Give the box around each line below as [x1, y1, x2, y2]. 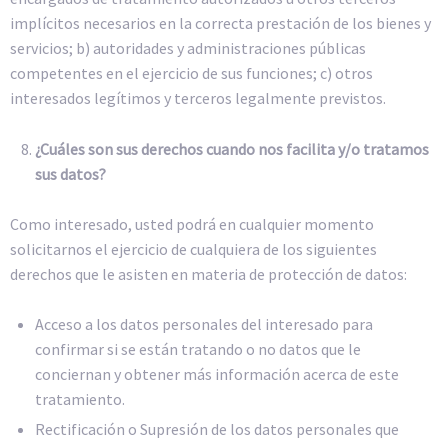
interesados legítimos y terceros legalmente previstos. [10, 88, 386, 109]
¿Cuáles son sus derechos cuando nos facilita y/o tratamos [35, 138, 429, 159]
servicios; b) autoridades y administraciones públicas [10, 38, 366, 59]
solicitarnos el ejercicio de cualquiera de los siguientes [10, 238, 377, 259]
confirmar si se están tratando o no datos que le [35, 339, 361, 360]
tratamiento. [35, 389, 125, 410]
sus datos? [35, 163, 106, 184]
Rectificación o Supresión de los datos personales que [35, 419, 399, 440]
